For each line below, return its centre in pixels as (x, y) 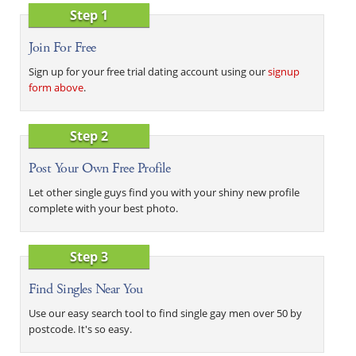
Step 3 (89, 256)
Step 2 (89, 135)
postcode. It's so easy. (80, 329)
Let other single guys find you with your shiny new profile (164, 192)
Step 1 (89, 15)
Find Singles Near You (86, 288)
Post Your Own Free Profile (99, 168)
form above (56, 87)
